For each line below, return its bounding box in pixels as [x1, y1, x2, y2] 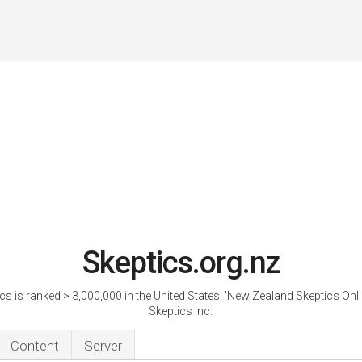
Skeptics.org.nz [82, 245, 280, 280]
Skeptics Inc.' [148, 305, 214, 318]
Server [84, 338, 122, 354]
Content [11, 338, 59, 354]
